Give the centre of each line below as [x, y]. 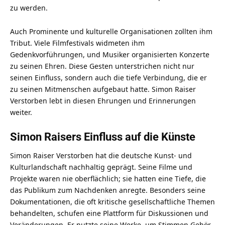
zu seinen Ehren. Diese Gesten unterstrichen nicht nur [102, 66]
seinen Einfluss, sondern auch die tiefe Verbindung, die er [108, 78]
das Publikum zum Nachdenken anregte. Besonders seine [108, 190]
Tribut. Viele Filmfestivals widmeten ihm [77, 43]
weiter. [21, 113]
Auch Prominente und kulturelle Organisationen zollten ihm [111, 32]
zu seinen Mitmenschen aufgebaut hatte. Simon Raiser [103, 89]
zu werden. [29, 8]
